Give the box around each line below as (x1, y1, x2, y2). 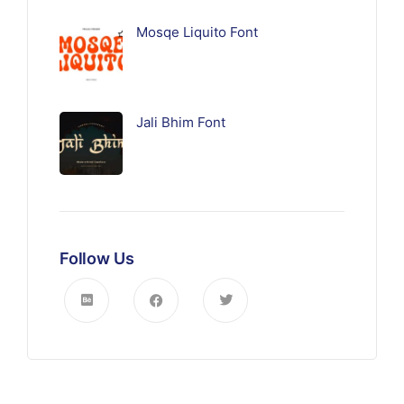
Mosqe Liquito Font (136, 23, 258, 41)
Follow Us (60, 249, 134, 269)
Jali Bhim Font (136, 114, 225, 132)
